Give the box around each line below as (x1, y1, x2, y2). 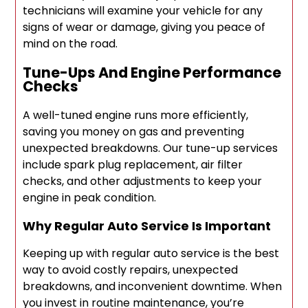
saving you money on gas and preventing (23, 124, 245, 140)
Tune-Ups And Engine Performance (23, 63, 282, 83)
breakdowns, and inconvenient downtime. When (23, 278, 283, 295)
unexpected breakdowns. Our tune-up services (23, 140, 278, 157)
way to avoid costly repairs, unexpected (23, 262, 239, 278)
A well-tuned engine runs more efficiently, (23, 107, 249, 124)
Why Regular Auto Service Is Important (23, 217, 272, 235)
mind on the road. (23, 36, 118, 52)
